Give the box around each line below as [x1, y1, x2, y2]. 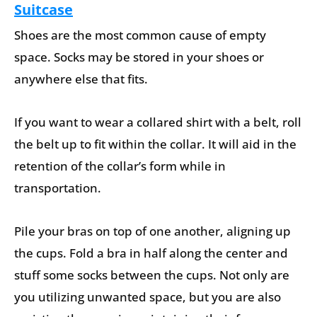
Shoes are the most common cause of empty [14, 27, 266, 44]
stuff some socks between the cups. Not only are [14, 266, 289, 283]
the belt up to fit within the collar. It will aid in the [14, 135, 296, 152]
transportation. [14, 179, 101, 196]
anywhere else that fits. [14, 71, 148, 88]
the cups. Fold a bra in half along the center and [14, 244, 288, 261]
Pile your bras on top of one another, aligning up [14, 222, 291, 239]
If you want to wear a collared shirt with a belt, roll [14, 113, 301, 130]
